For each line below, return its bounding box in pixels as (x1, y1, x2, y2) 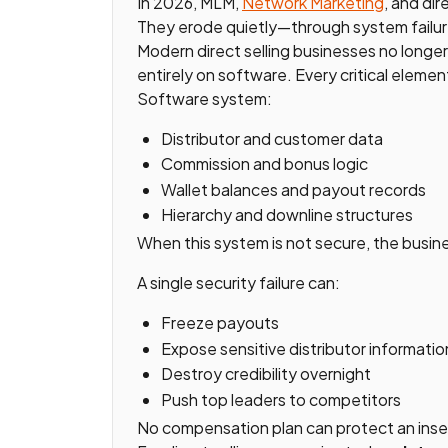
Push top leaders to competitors (161, 389, 401, 411)
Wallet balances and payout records (161, 178, 426, 200)
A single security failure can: (137, 272, 340, 294)
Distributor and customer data (161, 127, 383, 149)
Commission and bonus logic (161, 153, 368, 175)
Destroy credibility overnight (161, 363, 371, 385)
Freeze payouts (161, 312, 279, 334)
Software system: (137, 87, 272, 109)
